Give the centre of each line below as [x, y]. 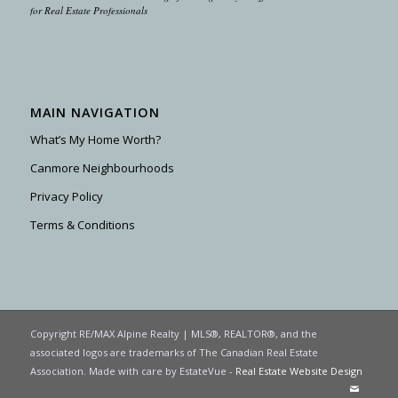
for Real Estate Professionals [88, 10]
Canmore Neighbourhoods [102, 167]
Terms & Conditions [82, 224]
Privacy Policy [66, 196]
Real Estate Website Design [298, 370]
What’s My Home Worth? [95, 139]
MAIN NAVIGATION [95, 112]
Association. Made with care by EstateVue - [132, 370]
